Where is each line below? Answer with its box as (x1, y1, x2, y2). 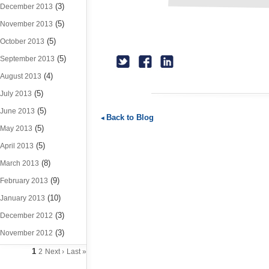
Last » (67, 247, 86, 256)
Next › (45, 247, 64, 256)
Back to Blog (106, 112, 154, 122)
